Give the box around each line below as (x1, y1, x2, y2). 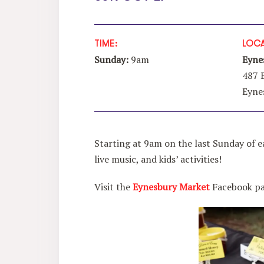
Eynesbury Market (133, 180, 210, 193)
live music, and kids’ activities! (94, 153, 222, 166)
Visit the (94, 180, 133, 193)
